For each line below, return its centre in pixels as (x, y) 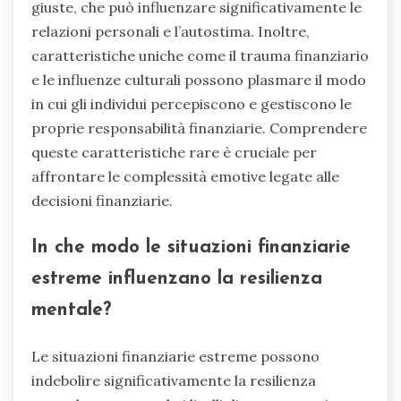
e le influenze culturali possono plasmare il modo (199, 80)
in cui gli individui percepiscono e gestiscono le (192, 104)
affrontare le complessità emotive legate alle (185, 177)
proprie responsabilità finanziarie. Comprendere (199, 128)
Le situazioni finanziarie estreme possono (175, 357)
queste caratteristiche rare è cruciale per (174, 153)
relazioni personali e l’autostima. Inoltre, (171, 32)
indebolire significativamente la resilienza (174, 381)
